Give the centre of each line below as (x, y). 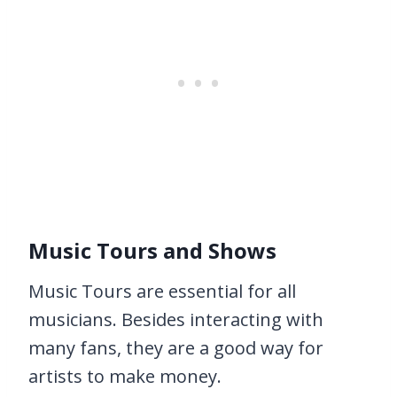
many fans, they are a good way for (176, 348)
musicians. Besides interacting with (176, 319)
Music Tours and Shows (152, 250)
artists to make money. (125, 376)
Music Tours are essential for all (162, 291)
